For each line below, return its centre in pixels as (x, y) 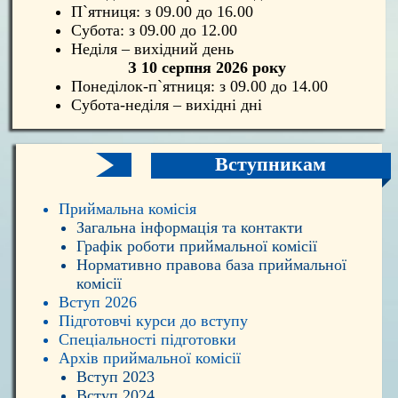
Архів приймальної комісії (150, 358)
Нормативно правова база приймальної (211, 265)
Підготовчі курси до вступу (154, 321)
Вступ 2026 (98, 302)
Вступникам (271, 164)
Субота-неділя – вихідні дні (166, 104)
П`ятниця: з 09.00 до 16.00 (162, 11)
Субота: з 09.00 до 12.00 (154, 30)
